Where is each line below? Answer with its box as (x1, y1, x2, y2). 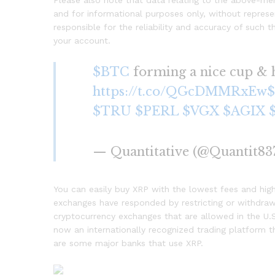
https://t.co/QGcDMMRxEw (93, 83, 267, 99)
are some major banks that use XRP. (53, 238, 203, 248)
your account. (53, 36, 110, 46)
